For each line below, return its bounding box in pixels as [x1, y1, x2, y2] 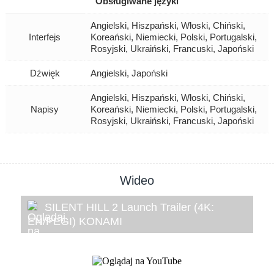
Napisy [31, 103, 59, 114]
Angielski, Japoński [90, 67, 168, 78]
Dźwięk [29, 67, 60, 78]
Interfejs [29, 31, 61, 42]
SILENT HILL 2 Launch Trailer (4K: [45, 201, 215, 213]
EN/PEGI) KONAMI [28, 215, 123, 228]
